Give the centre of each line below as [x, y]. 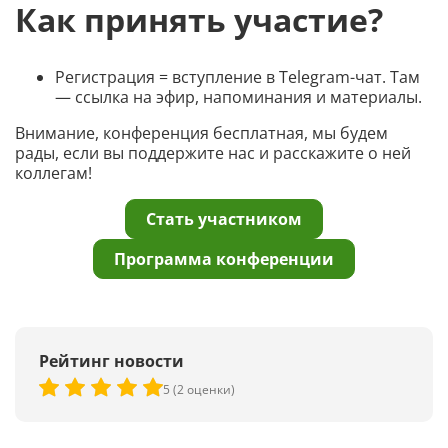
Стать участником [224, 219]
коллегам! [53, 173]
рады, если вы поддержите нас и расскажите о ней [213, 153]
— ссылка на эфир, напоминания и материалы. [238, 97]
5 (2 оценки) [199, 389]
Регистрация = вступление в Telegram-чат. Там [237, 77]
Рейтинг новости [111, 361]
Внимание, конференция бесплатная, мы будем [201, 133]
